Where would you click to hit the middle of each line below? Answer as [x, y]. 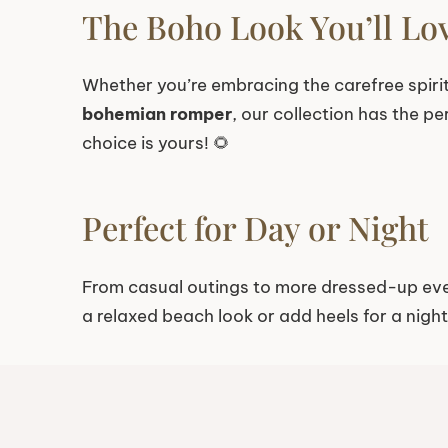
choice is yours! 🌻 [156, 143]
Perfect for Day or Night [255, 228]
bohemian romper [157, 114]
